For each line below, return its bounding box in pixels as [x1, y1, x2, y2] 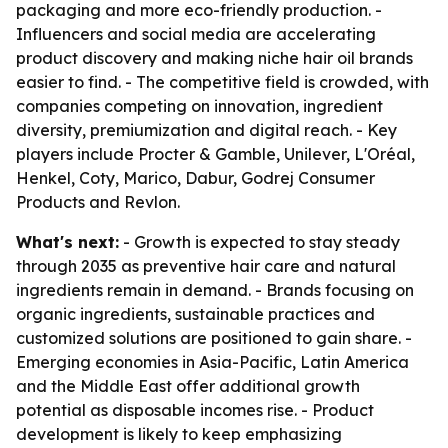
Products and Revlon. [16, 192, 180, 212]
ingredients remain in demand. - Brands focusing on [16, 280, 414, 300]
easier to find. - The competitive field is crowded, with [16, 72, 429, 92]
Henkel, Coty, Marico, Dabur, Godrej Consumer [16, 168, 375, 188]
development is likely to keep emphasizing [16, 424, 342, 444]
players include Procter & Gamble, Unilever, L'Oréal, [16, 144, 415, 164]
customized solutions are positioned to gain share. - [16, 328, 412, 348]
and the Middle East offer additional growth [16, 376, 360, 396]
